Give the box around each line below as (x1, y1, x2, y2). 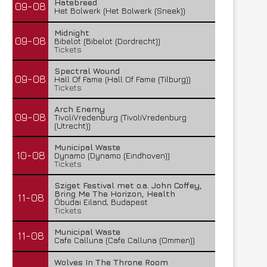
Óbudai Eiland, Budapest (54, 197, 148, 207)
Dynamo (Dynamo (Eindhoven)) (54, 150, 170, 160)
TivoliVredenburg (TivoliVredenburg (54, 112, 187, 122)
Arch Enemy (54, 104, 105, 114)
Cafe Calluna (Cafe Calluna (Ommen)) (54, 235, 195, 245)
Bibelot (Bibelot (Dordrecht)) (54, 36, 160, 46)
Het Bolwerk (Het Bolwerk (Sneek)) (54, 5, 185, 15)
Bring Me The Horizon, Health (54, 188, 175, 198)
